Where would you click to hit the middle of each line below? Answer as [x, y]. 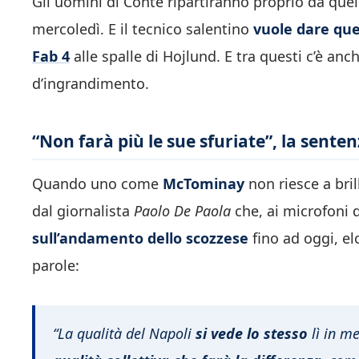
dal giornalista [83, 211]
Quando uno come [97, 184]
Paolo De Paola [182, 211]
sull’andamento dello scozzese [140, 238]
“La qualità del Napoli [124, 333]
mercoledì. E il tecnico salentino [143, 28]
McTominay [204, 184]
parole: [56, 266]
